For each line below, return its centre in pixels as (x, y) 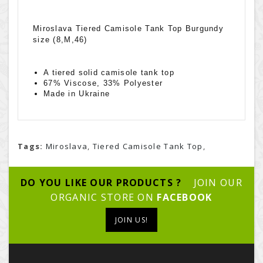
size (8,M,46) (60, 40)
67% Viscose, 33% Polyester (103, 83)
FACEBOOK (185, 198)
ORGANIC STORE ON (104, 198)
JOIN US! (131, 220)
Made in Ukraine (77, 94)
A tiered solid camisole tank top (109, 73)
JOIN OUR (218, 183)
